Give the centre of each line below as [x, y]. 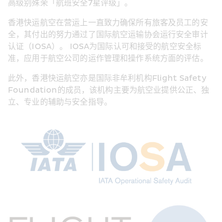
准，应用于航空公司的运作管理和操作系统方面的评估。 [108, 59]
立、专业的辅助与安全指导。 [60, 102]
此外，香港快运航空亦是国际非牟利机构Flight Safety [107, 79]
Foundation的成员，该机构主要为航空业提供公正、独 [109, 90]
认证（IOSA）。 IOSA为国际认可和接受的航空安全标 [105, 47]
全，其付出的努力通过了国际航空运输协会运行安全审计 [108, 35]
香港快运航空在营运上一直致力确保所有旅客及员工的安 [108, 23]
